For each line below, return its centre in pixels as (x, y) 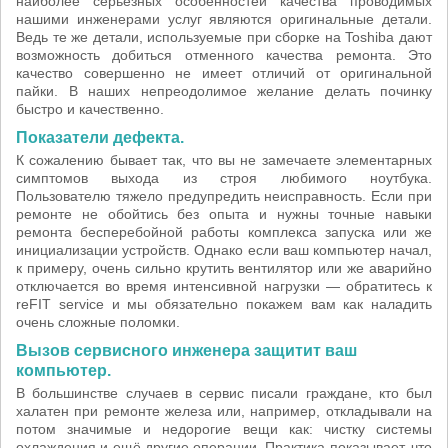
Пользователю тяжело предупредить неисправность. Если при (224, 196)
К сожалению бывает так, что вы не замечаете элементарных (224, 160)
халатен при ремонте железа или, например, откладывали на (224, 411)
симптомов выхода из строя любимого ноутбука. (224, 178)
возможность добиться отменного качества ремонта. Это (224, 55)
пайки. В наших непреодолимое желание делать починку (224, 91)
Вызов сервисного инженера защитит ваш (186, 350)
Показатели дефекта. (100, 137)
